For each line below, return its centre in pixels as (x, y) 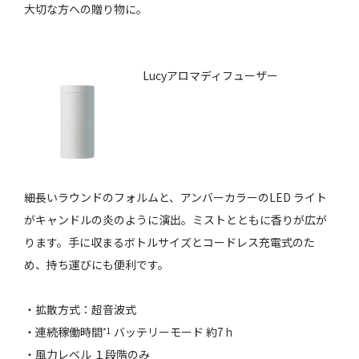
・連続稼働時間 (64, 332)
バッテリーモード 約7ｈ (173, 332)
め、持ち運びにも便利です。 (97, 265)
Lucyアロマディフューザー (211, 76)
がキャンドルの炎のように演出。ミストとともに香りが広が (176, 220)
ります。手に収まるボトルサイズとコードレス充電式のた (170, 242)
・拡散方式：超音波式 (81, 310)
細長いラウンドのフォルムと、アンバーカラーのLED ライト (176, 198)
